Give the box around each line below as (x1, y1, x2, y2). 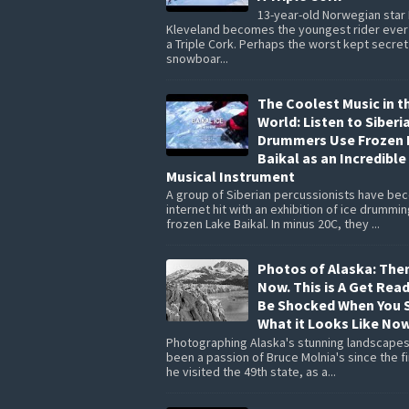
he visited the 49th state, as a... (166, 363, 336, 381)
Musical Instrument (166, 166, 295, 185)
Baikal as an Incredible (257, 148, 406, 167)
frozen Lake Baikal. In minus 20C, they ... (166, 215, 380, 233)
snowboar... (166, 49, 228, 67)
